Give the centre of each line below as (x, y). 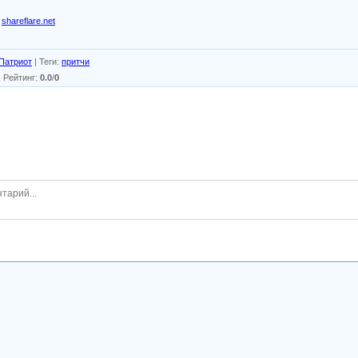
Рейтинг (19, 77)
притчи (76, 61)
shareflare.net (28, 20)
